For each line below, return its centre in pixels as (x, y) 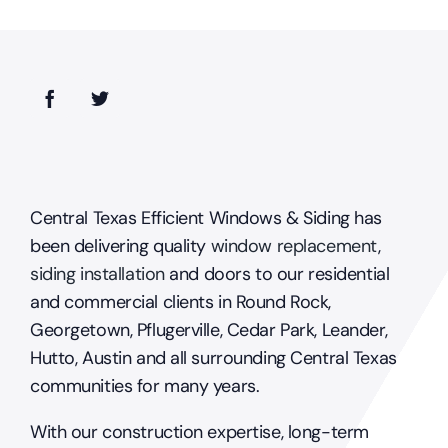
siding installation (97, 273)
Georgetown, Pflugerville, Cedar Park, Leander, (208, 329)
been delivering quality (120, 245)
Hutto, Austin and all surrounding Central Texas (213, 357)
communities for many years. (144, 385)
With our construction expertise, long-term (199, 431)
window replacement (294, 245)
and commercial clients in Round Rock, (180, 301)
